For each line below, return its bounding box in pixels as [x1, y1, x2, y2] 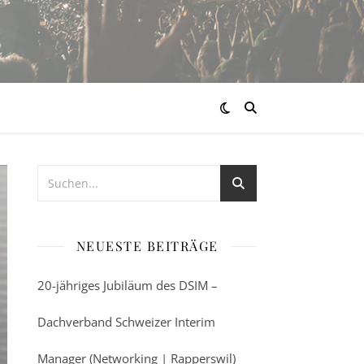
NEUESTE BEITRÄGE [76, 237, 219, 254]
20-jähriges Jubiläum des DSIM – [37, 277, 218, 293]
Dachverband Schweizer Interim [37, 314, 215, 330]
